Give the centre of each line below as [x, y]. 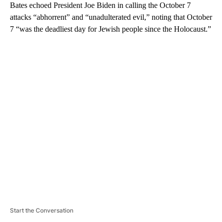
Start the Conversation [42, 210]
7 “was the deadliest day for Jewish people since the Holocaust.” [111, 29]
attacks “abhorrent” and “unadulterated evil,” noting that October [111, 17]
